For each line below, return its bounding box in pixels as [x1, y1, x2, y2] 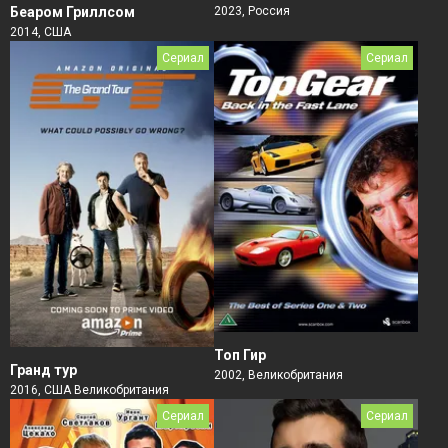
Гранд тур [10, 362, 77, 378]
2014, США [10, 25, 71, 39]
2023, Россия [214, 4, 290, 18]
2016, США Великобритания [10, 383, 169, 397]
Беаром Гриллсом [10, 4, 135, 20]
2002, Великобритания [214, 367, 343, 382]
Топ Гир [214, 346, 266, 363]
